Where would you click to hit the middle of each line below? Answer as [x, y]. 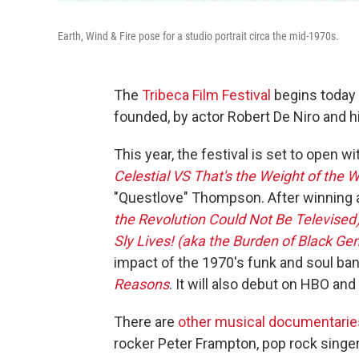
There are [146, 321]
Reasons [141, 284]
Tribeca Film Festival [206, 95]
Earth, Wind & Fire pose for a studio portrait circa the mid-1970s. [198, 36]
